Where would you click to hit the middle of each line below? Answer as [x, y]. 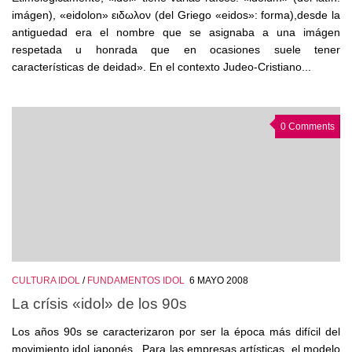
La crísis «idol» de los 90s [99, 303]
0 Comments [308, 127]
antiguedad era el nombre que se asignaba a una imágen [176, 33]
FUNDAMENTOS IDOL [136, 281]
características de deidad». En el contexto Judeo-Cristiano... [161, 67]
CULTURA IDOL [46, 281]
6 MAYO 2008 [219, 281]
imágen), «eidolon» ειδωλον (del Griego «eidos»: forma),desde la [176, 15]
